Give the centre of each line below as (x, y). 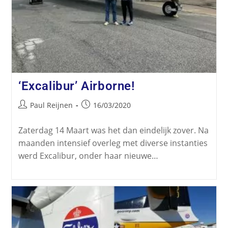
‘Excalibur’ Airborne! (76, 86)
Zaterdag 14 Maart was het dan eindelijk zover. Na (113, 131)
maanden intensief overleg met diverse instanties (113, 143)
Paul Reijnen (51, 105)
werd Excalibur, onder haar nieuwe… (88, 156)
